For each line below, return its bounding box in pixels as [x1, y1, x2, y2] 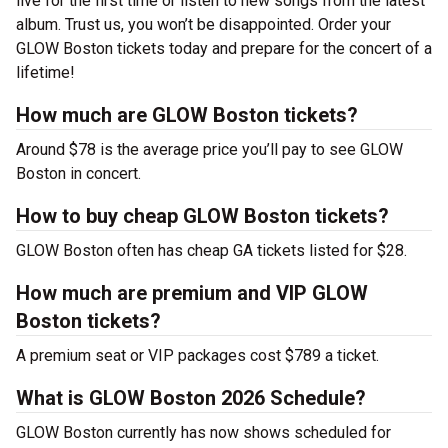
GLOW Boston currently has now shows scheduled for [16, 423, 391, 442]
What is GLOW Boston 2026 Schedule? [16, 386, 366, 410]
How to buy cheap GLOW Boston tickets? [16, 204, 389, 228]
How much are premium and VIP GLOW [16, 281, 368, 305]
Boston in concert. [16, 164, 141, 183]
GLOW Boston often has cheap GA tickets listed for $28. [16, 241, 407, 260]
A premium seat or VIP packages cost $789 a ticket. [16, 346, 379, 365]
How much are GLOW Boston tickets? [16, 103, 358, 127]
